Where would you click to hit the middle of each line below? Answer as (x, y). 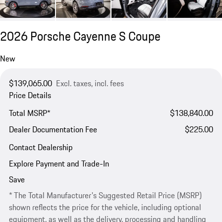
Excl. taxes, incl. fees (90, 83)
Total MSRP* (29, 113)
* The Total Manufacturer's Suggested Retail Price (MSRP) (105, 195)
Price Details (30, 95)
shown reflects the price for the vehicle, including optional (105, 207)
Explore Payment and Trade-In (59, 163)
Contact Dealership (41, 147)
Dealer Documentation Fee (53, 130)
